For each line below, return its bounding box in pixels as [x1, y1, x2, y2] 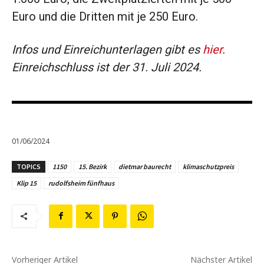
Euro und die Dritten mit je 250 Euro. [12, 9, 198, 24]
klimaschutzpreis [183, 161, 234, 171]
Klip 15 [16, 178, 37, 187]
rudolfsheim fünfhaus [48, 178, 114, 187]
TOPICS [16, 161, 41, 171]
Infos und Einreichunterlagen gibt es [12, 42, 203, 57]
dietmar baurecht [118, 161, 171, 171]
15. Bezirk [78, 161, 107, 171]
